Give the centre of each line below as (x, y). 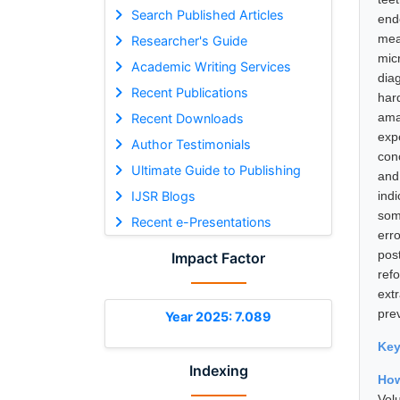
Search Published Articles (207, 14)
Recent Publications (189, 92)
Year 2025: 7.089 (218, 316)
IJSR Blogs (163, 196)
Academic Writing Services (211, 66)
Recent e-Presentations (201, 221)
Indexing (218, 370)
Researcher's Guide (189, 40)
